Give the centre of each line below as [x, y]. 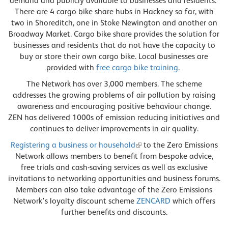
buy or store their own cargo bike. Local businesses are [114, 56]
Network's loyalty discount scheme [75, 201]
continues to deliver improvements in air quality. [114, 129]
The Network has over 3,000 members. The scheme [114, 84]
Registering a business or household [73, 145]
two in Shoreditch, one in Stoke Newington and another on [114, 23]
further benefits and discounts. [114, 212]
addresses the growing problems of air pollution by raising [114, 95]
